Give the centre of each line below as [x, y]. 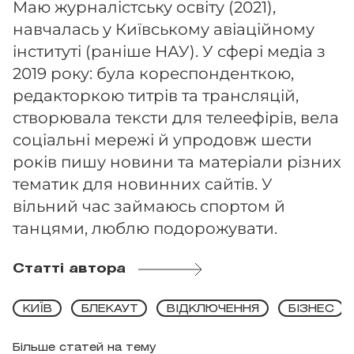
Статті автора [69, 269]
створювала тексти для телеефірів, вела [176, 118]
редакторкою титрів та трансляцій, [156, 96]
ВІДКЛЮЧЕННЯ [213, 309]
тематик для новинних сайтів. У [143, 184]
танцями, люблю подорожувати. [145, 228]
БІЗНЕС [311, 309]
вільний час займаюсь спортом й [149, 206]
